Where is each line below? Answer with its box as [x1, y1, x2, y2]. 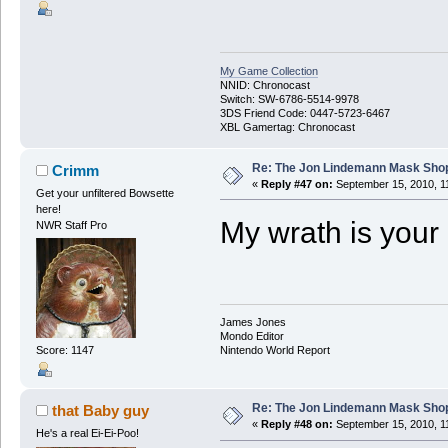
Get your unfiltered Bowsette [35, 186, 174, 199]
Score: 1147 [35, 344, 94, 357]
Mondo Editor [219, 330, 284, 343]
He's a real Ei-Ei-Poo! [35, 427, 139, 440]
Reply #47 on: [260, 177, 333, 190]
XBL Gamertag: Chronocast [219, 120, 355, 133]
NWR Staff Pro [35, 218, 107, 231]
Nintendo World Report [219, 344, 330, 357]
